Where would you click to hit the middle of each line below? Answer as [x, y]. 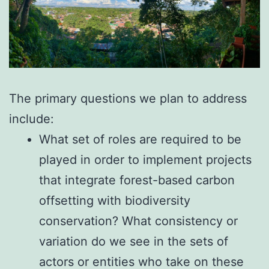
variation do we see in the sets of [134, 241]
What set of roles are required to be [140, 139]
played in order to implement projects [145, 159]
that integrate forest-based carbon [137, 180]
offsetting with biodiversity [115, 200]
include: [32, 119]
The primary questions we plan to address [128, 98]
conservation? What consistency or [138, 221]
